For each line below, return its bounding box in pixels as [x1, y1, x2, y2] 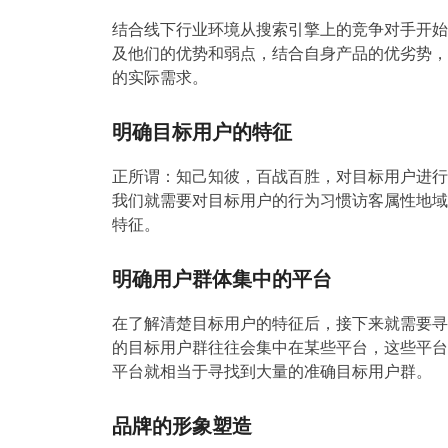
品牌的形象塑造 [112, 412, 252, 439]
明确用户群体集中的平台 [112, 265, 332, 292]
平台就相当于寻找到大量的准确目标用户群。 [112, 360, 432, 382]
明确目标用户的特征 [112, 118, 292, 145]
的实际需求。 [112, 66, 208, 88]
